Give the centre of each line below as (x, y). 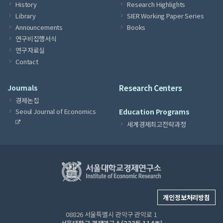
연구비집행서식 (36, 39)
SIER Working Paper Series (166, 16)
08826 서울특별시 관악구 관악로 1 (111, 214)
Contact (27, 61)
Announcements (39, 27)
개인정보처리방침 (186, 197)
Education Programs (154, 111)
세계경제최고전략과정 (157, 124)
